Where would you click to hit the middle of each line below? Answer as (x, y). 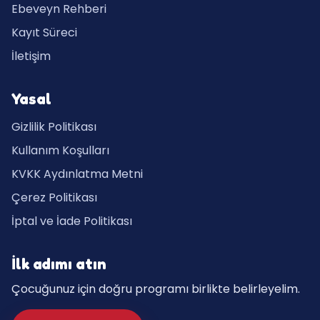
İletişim (31, 56)
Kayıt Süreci (44, 32)
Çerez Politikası (54, 197)
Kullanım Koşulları (60, 150)
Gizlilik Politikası (54, 126)
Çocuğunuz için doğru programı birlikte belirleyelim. (156, 289)
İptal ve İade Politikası (72, 221)
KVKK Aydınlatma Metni (77, 174)
